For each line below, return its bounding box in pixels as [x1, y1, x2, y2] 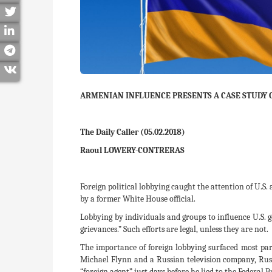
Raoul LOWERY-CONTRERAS [80, 144, 185, 155]
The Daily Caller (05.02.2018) [80, 126, 185, 137]
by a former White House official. [80, 193, 195, 204]
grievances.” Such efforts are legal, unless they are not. [80, 223, 268, 234]
